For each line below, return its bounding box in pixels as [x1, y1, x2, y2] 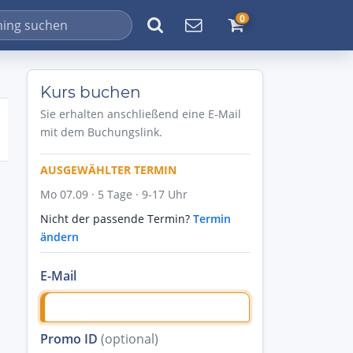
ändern [40, 229, 79, 244]
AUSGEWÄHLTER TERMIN [40, 162, 176, 177]
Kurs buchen [40, 83, 141, 102]
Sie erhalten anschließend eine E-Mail [40, 106, 241, 121]
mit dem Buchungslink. [40, 124, 162, 139]
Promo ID [40, 329, 101, 347]
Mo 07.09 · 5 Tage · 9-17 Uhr [40, 187, 188, 202]
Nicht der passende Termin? [40, 211, 193, 226]
